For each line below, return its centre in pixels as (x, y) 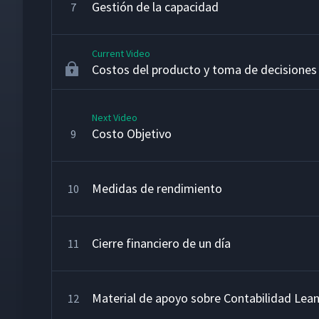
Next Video (115, 117)
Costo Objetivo (132, 134)
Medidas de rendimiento (157, 188)
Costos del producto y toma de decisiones (204, 69)
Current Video (121, 53)
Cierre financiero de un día (161, 243)
